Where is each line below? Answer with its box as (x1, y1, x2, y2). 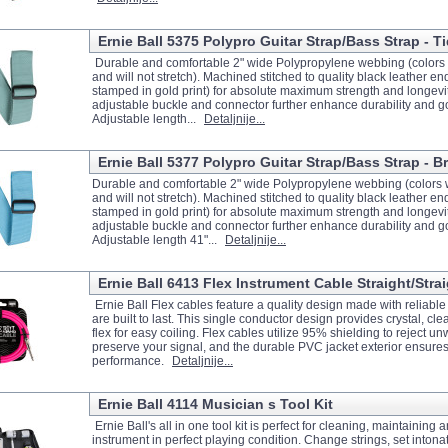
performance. (92, 354, 167, 368)
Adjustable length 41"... (92, 233, 220, 247)
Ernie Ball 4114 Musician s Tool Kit (98, 396, 333, 412)
